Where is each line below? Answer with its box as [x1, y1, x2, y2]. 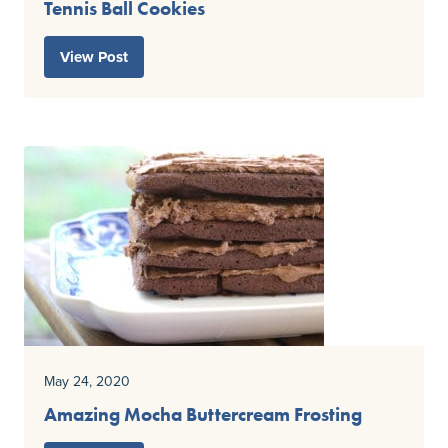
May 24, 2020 [44, 371, 130, 392]
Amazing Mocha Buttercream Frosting [44, 403, 362, 427]
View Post [60, 46, 128, 69]
